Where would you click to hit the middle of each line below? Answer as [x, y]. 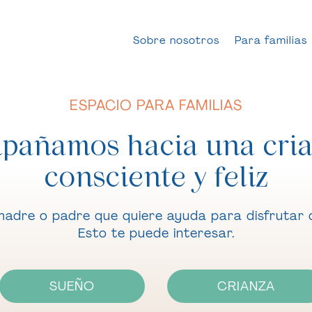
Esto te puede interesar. [156, 233]
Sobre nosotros [176, 40]
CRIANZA [247, 286]
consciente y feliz [156, 177]
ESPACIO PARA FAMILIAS [156, 105]
